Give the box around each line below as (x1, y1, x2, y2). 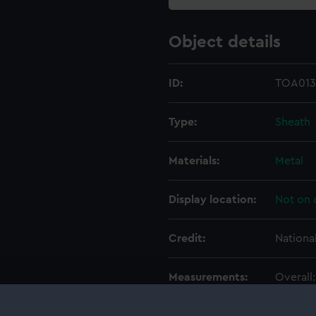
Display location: (169, 194, 256, 205)
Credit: (169, 233, 205, 244)
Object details (169, 34, 281, 51)
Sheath (275, 116, 310, 128)
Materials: (169, 155, 219, 166)
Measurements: (169, 272, 248, 283)
